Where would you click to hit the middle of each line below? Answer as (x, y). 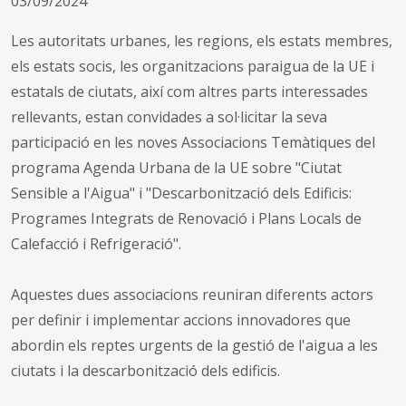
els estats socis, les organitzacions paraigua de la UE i (193, 66)
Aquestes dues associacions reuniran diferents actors (192, 294)
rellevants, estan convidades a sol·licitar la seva (169, 116)
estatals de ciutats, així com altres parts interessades (189, 91)
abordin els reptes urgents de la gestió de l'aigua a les (194, 345)
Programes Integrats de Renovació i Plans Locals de (186, 218)
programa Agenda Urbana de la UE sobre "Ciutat (176, 167)
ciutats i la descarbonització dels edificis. (145, 370)
